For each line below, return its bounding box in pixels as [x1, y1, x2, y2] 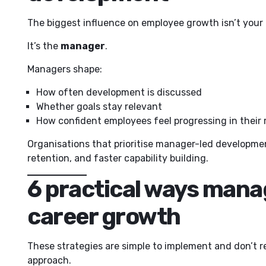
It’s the [27, 40, 61, 52]
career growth [27, 202, 180, 230]
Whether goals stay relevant [36, 100, 162, 112]
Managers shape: [27, 63, 102, 75]
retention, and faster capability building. [27, 152, 208, 164]
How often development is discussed [36, 86, 202, 98]
